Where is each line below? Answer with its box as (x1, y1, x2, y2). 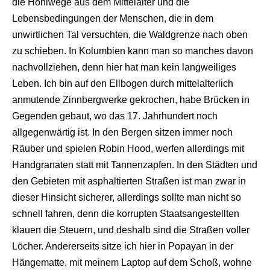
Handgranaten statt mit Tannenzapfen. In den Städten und (12, 159, 257, 170)
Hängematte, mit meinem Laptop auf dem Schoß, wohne (12, 257, 252, 268)
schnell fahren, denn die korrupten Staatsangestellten (12, 208, 239, 219)
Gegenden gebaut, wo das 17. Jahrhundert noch (12, 110, 218, 121)
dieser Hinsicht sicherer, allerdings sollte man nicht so (12, 192, 241, 202)
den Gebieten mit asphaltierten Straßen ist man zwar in (12, 175, 246, 186)
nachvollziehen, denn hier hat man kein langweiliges (12, 61, 236, 72)
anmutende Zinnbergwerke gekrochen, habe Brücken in (12, 94, 250, 105)
